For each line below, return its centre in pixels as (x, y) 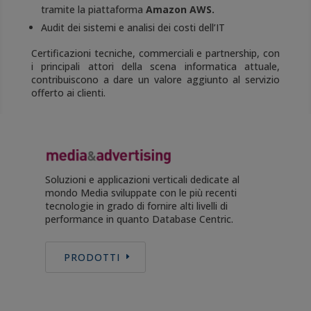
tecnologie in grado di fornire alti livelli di (136, 205)
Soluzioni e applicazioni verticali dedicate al (142, 179)
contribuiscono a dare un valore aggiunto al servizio (155, 80)
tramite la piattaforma (93, 10)
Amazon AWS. (180, 10)
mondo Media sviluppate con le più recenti (141, 192)
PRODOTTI (92, 257)
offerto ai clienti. (71, 93)
